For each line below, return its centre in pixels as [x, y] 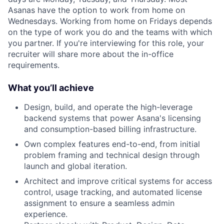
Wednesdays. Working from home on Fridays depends [110, 21]
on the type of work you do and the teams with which [110, 32]
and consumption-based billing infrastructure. [110, 129]
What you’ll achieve [51, 88]
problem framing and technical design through [112, 155]
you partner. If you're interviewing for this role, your [106, 43]
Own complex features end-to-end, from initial [112, 144]
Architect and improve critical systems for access [118, 181]
